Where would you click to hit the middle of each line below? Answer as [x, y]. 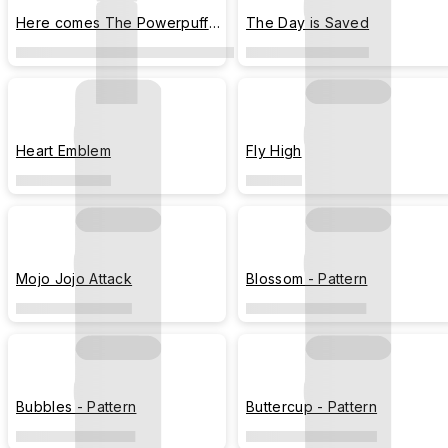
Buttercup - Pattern [312, 406]
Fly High [274, 150]
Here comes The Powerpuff [112, 22]
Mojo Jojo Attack [74, 278]
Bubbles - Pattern [76, 406]
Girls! [32, 43]
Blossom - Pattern [307, 278]
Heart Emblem [63, 150]
